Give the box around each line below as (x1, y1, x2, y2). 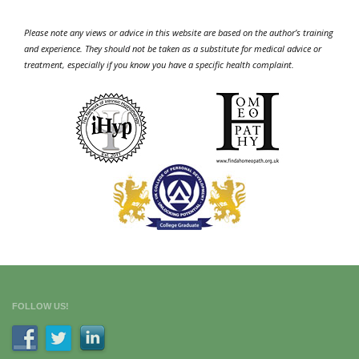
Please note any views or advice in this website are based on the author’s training (24, 26, 333, 38)
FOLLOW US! (12, 301, 69, 311)
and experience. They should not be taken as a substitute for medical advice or (24, 42, 321, 54)
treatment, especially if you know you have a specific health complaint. (24, 58, 294, 71)
